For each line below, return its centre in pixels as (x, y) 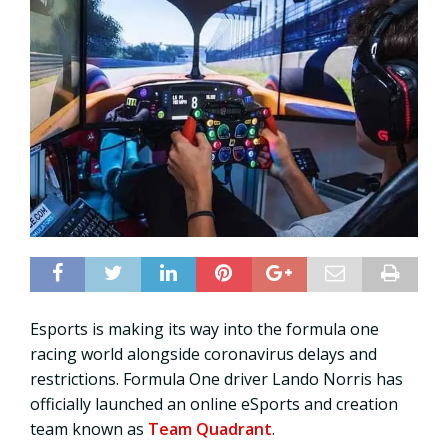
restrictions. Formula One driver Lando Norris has (216, 378)
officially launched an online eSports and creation (214, 403)
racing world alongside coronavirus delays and (203, 353)
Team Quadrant (210, 428)
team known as (89, 428)
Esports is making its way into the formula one (204, 328)
